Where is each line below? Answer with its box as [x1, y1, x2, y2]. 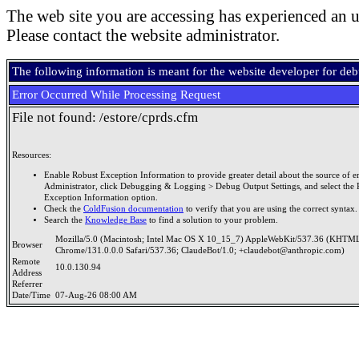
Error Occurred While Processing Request [12, 88, 220, 101]
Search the [44, 215, 85, 224]
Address [12, 268, 46, 277]
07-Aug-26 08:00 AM [55, 291, 137, 300]
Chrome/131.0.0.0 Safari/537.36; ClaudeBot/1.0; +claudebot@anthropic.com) [55, 246, 345, 255]
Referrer [12, 280, 47, 288]
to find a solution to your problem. [147, 215, 278, 224]
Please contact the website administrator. [6, 26, 280, 45]
